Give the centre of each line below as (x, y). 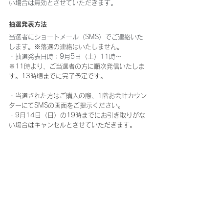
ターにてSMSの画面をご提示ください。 (66, 105)
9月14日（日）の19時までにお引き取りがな (80, 115)
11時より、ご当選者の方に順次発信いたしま (80, 66)
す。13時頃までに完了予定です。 (58, 76)
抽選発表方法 (28, 24)
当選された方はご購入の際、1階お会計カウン (81, 96)
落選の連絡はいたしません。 (82, 47)
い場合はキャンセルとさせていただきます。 (72, 125)
